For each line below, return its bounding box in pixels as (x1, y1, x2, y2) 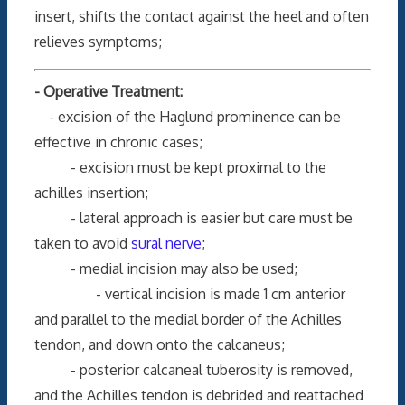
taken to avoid (34, 233, 131, 252)
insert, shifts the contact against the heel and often (34, 6, 369, 25)
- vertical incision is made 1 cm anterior (34, 284, 345, 303)
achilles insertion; (34, 183, 148, 202)
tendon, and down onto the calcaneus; (34, 334, 285, 353)
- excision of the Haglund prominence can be (34, 107, 341, 126)
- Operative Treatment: (34, 81, 183, 100)
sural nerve (131, 233, 202, 252)
